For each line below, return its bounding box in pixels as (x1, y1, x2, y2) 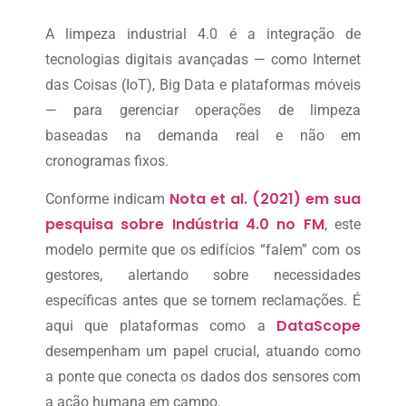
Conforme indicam (45, 189, 169, 208)
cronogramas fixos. (45, 151, 169, 169)
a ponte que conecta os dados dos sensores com (45, 367, 361, 385)
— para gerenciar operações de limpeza (45, 101, 361, 119)
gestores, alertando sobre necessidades (45, 266, 361, 284)
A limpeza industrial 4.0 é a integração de (45, 24, 361, 43)
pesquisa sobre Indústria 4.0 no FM (45, 213, 324, 235)
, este (324, 215, 362, 233)
